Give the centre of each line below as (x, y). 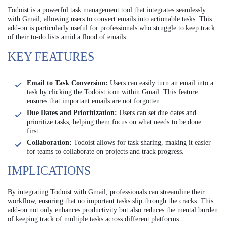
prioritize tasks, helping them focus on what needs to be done (114, 122)
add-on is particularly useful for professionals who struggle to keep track (111, 28)
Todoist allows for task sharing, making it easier (141, 142)
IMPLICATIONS (49, 170)
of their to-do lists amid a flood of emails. (68, 37)
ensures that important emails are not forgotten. (94, 101)
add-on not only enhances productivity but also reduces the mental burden (113, 210)
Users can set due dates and (157, 112)
